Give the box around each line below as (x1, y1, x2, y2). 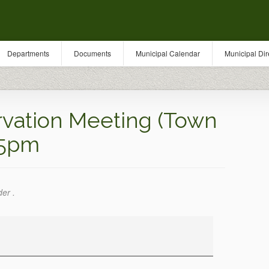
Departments (7, 48, 49, 58)
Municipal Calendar (136, 48, 200, 58)
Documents (74, 48, 111, 58)
